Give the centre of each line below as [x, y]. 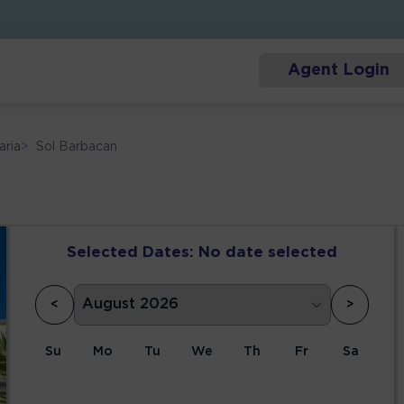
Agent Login [338, 71]
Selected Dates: [130, 253]
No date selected [268, 253]
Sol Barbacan [77, 147]
